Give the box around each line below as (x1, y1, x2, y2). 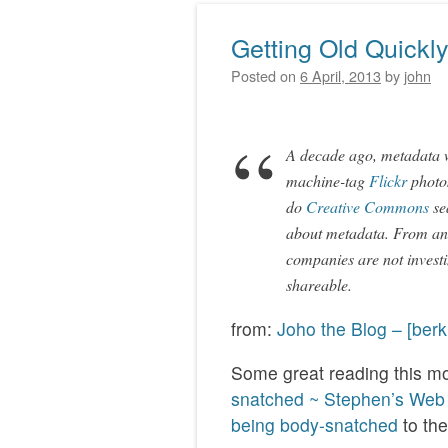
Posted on (231, 65, 300, 86)
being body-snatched (231, 411, 398, 437)
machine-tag (286, 170, 369, 191)
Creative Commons (306, 196, 429, 217)
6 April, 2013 (300, 65, 381, 86)
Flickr (369, 170, 407, 191)
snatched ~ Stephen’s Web (231, 385, 445, 411)
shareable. (286, 274, 352, 295)
